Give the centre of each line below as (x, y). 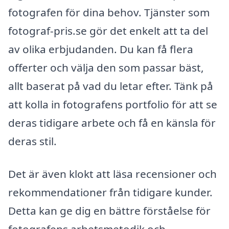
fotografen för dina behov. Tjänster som (109, 13)
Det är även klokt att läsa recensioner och (112, 174)
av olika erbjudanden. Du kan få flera (101, 49)
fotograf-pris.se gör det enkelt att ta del (108, 31)
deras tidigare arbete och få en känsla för (112, 123)
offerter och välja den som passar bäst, (106, 68)
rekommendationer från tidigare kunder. (110, 192)
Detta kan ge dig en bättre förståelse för (109, 210)
